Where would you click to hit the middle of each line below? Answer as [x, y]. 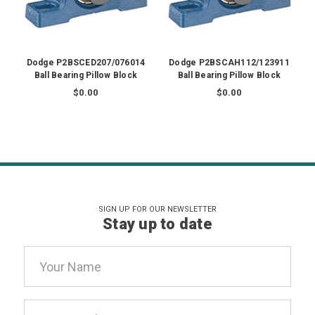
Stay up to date [157, 224]
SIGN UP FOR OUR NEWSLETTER [157, 210]
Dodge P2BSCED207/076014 [86, 63]
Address [47, 275]
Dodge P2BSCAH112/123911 [229, 63]
